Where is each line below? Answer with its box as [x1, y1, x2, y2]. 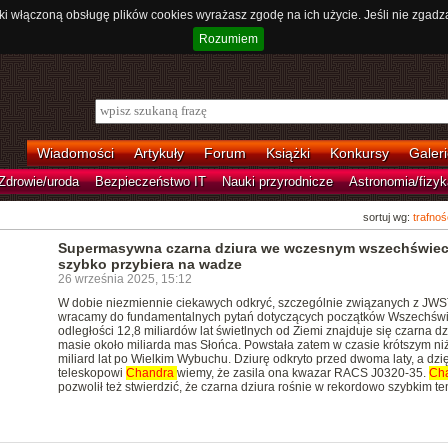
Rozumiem [198, 32, 258, 46]
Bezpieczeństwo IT [94, 174, 206, 189]
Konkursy [329, 145, 389, 161]
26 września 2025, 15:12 [57, 272, 192, 286]
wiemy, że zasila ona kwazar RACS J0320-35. [176, 366, 429, 380]
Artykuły [133, 145, 184, 161]
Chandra [125, 366, 177, 380]
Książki [265, 145, 310, 161]
